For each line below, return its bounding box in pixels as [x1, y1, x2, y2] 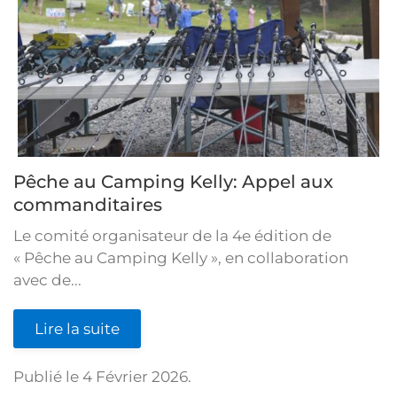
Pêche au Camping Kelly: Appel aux [13, 170, 333, 192]
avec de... [13, 270, 82, 289]
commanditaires [13, 193, 162, 215]
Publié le [13, 367, 82, 385]
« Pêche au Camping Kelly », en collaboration [13, 248, 348, 267]
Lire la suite [35, 319, 120, 338]
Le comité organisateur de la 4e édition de [13, 226, 331, 245]
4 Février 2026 [82, 367, 188, 385]
